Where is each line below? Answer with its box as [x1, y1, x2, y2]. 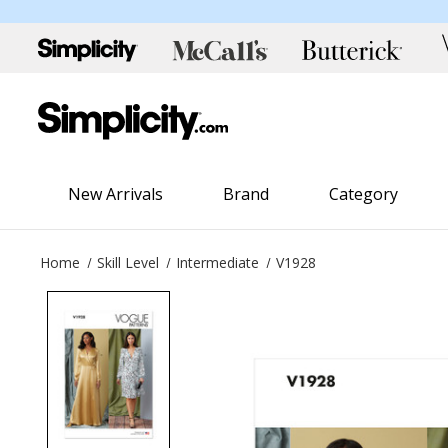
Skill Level [97, 252, 160, 272]
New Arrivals [68, 182, 164, 205]
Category [329, 182, 399, 205]
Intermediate [176, 252, 260, 272]
